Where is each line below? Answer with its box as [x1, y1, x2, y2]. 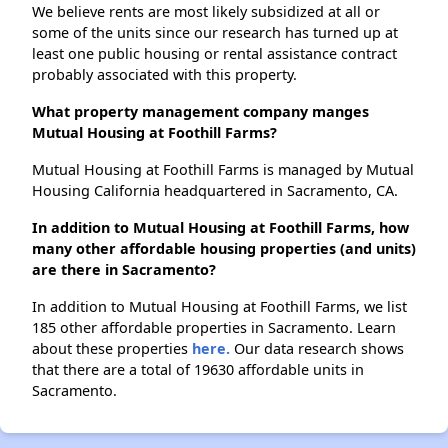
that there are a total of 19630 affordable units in [32, 359, 364, 379]
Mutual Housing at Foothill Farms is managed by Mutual [32, 159, 414, 179]
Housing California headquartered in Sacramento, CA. [32, 180, 398, 200]
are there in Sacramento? [32, 259, 216, 279]
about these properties [32, 338, 192, 358]
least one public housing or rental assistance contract [32, 43, 397, 63]
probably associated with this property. [32, 64, 297, 84]
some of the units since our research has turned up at [32, 22, 398, 42]
